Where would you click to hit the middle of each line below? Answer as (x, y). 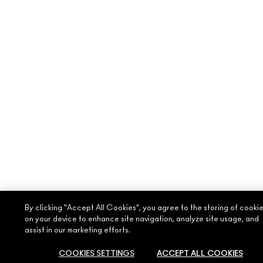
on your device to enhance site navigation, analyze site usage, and (142, 219)
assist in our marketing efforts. (78, 230)
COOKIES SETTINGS (96, 254)
